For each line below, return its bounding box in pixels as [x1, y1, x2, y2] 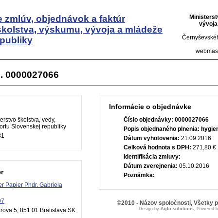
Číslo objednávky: [124, 116, 173, 123]
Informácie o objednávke [109, 103, 191, 110]
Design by [138, 206, 161, 211]
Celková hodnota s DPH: [124, 144, 191, 151]
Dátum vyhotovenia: [124, 135, 180, 142]
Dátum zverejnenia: [124, 163, 178, 169]
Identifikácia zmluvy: [124, 153, 181, 160]
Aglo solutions [160, 206, 194, 211]
